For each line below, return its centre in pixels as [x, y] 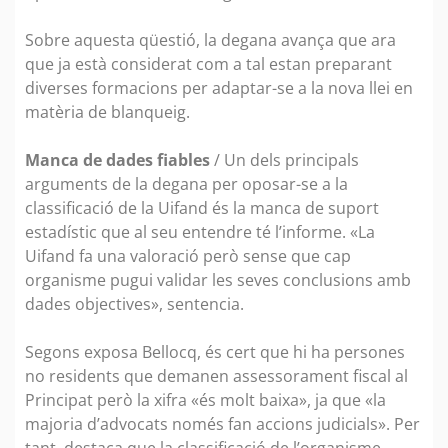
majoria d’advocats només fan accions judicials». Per [222, 423]
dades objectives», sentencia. [136, 303]
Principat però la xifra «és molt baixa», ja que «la [205, 399]
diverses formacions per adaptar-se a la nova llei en [219, 87]
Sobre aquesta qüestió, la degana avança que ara [210, 39]
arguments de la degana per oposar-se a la [186, 183]
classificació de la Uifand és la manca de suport [202, 207]
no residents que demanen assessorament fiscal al [216, 375]
